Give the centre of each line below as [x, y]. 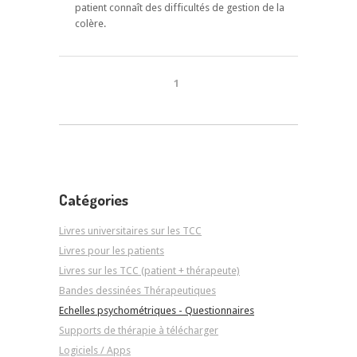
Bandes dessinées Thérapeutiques [137, 291]
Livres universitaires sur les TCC [130, 231]
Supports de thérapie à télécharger [139, 331]
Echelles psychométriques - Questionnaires [157, 311]
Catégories [94, 199]
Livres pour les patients [112, 251]
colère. [90, 24]
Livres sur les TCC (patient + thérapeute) [149, 271]
